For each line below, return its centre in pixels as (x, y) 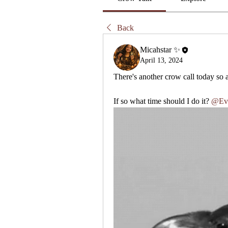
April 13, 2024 (161, 61)
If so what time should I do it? (161, 101)
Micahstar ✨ (160, 50)
